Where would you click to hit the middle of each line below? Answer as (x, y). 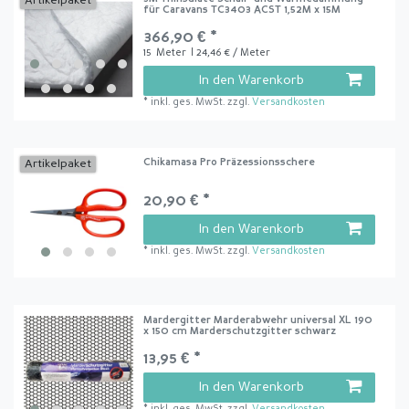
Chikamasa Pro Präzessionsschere (230, 163)
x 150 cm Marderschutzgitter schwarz (240, 331)
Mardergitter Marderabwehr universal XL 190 (258, 320)
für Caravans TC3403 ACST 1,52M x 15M (242, 10)
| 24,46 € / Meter (230, 53)
